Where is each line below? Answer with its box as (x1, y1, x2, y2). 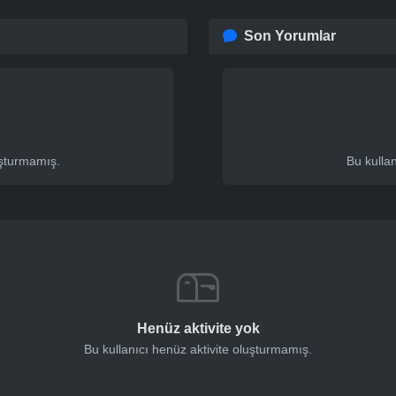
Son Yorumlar (244, 27, 336, 43)
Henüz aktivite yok (136, 320, 260, 336)
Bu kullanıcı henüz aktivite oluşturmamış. (84, 341, 312, 356)
